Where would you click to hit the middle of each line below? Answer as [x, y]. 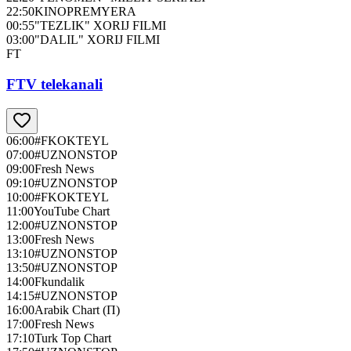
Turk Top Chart [73, 338]
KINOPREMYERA [85, 12]
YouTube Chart [72, 211]
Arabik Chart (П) [77, 309]
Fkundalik [60, 281]
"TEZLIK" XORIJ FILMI [100, 26]
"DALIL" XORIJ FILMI [97, 40]
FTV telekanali [54, 85]
